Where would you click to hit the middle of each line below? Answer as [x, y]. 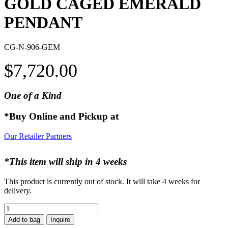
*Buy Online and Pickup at [61, 117]
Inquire [60, 219]
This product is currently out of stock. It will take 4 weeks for [102, 181]
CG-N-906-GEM [32, 47]
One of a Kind [33, 96]
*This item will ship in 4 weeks [65, 161]
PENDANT [43, 22]
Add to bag [24, 219]
